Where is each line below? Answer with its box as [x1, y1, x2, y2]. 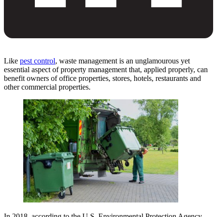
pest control [20, 56, 55, 65]
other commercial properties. [4, 82, 91, 91]
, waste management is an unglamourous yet [55, 56, 190, 65]
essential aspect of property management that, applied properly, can [4, 65, 208, 74]
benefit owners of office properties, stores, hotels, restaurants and [4, 74, 201, 82]
